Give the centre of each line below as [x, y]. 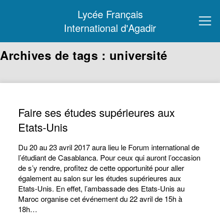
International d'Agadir [110, 28]
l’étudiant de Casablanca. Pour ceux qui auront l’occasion [110, 157]
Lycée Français [110, 14]
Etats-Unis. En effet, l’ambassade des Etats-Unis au [102, 188]
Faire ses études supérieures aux [97, 112]
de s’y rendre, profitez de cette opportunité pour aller [101, 168]
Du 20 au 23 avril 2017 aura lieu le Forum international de [109, 147]
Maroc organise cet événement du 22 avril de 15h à [100, 199]
